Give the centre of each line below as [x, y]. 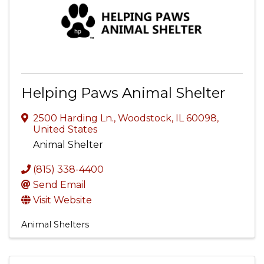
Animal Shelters [55, 225]
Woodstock [145, 118]
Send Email [60, 185]
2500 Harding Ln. [73, 118]
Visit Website [62, 200]
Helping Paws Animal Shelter [123, 93]
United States [65, 129]
